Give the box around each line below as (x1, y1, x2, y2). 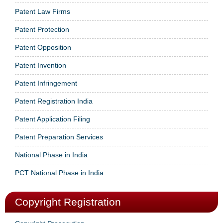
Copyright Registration (15, 196, 121, 208)
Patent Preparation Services (15, 132, 103, 141)
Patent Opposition (15, 43, 71, 51)
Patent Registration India (15, 97, 93, 105)
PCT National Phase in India (15, 168, 104, 177)
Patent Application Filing (15, 114, 90, 123)
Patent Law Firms (15, 7, 70, 15)
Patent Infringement (15, 79, 77, 87)
